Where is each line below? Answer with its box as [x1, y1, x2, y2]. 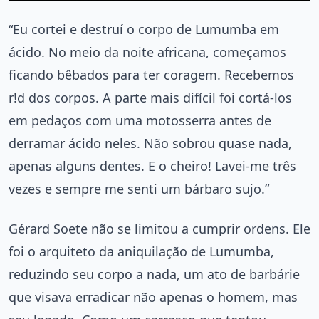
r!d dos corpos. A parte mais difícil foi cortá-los [9, 88, 292, 106]
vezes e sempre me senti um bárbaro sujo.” [9, 179, 269, 197]
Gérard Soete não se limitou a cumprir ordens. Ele [9, 219, 310, 237]
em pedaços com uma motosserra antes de [9, 111, 271, 129]
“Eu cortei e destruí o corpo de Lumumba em [9, 20, 279, 38]
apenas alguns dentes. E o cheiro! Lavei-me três [9, 157, 296, 174]
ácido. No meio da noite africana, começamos [9, 43, 286, 61]
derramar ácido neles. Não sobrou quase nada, [9, 134, 292, 152]
